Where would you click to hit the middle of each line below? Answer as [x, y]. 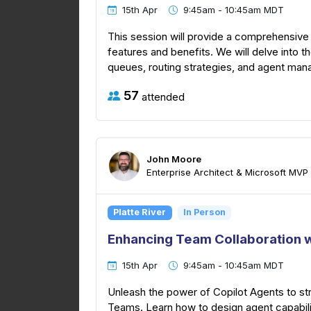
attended [162, 96]
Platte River [140, 212]
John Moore [174, 159]
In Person [204, 212]
